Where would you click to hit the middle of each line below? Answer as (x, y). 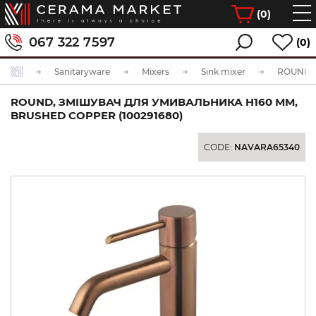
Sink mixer (223, 72)
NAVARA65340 (267, 147)
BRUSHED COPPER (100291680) (97, 115)
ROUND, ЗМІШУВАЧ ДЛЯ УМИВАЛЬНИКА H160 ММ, (154, 102)
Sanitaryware (82, 72)
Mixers (156, 72)
